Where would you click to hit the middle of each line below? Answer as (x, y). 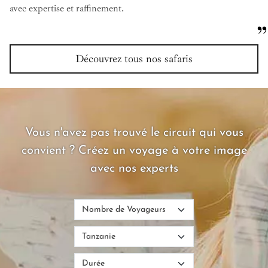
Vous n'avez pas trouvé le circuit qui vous (134, 133)
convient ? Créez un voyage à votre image (134, 150)
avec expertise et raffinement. (67, 8)
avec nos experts (134, 168)
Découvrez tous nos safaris (134, 58)
